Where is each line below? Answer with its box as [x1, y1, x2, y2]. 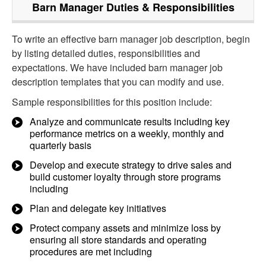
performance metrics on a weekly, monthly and [30, 126, 224, 140]
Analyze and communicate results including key [30, 115, 230, 128]
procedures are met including [30, 245, 152, 258]
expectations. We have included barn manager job [12, 61, 223, 74]
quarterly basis [30, 138, 91, 152]
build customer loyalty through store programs [30, 170, 221, 183]
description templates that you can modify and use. [12, 75, 224, 88]
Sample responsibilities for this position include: [12, 95, 212, 109]
